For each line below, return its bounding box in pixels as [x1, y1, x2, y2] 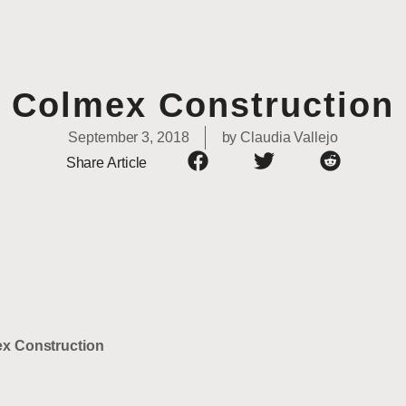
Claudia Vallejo [237, 130, 338, 146]
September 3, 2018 [68, 130, 189, 146]
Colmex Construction [12, 86, 394, 125]
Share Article [65, 154, 148, 170]
